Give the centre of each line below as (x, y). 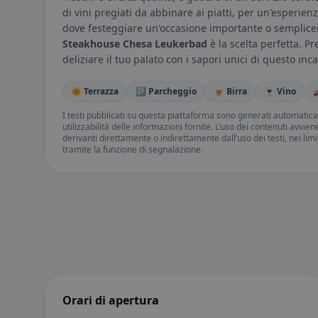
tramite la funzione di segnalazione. (133, 150)
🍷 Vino (280, 92)
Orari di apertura (111, 301)
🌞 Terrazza (95, 92)
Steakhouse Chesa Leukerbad (135, 44)
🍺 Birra (230, 92)
